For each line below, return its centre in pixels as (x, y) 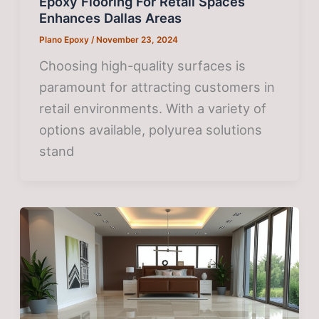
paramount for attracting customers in (157, 87)
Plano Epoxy (66, 40)
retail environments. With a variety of (153, 108)
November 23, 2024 (137, 40)
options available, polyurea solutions (151, 129)
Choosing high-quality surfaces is (143, 65)
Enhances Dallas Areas (111, 18)
